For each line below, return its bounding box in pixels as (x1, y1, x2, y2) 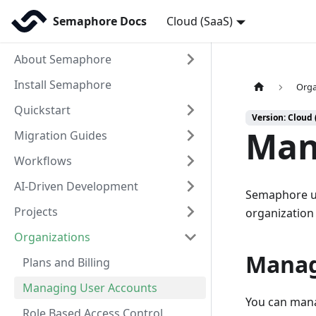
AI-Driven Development (14, 178, 138, 194)
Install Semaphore (14, 77, 111, 92)
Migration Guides (14, 128, 107, 143)
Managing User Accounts (23, 280, 157, 296)
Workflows (14, 153, 72, 169)
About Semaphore (14, 51, 111, 67)
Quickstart (14, 102, 71, 118)
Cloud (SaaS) (166, 13, 233, 29)
